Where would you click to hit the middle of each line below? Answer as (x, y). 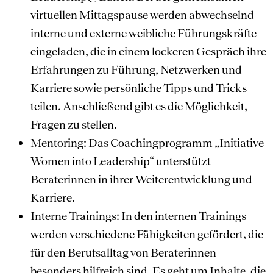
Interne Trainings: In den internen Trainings (138, 215)
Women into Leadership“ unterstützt (121, 161)
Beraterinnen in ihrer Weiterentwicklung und (141, 179)
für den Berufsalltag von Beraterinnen (123, 252)
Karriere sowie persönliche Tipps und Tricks (139, 87)
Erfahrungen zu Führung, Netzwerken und (136, 69)
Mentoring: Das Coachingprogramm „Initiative (147, 142)
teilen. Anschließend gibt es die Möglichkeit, (139, 106)
